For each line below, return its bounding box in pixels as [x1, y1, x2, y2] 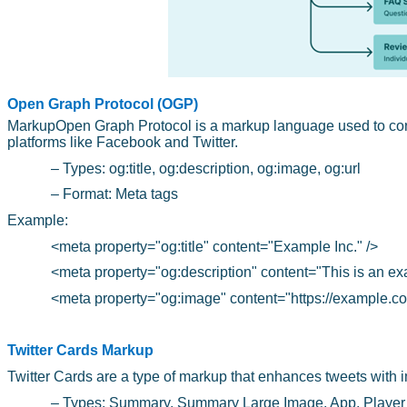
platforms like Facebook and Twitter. [7, 134, 238, 151]
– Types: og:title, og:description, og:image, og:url [51, 160, 361, 176]
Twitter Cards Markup [7, 342, 154, 359]
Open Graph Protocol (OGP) [7, 95, 198, 112]
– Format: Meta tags [51, 186, 178, 203]
